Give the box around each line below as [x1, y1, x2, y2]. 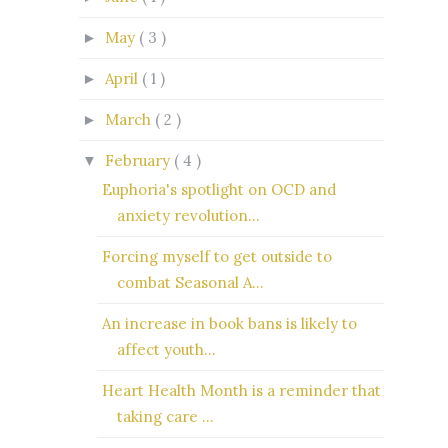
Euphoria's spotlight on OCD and [101, 180, 336, 200]
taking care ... [116, 407, 214, 427]
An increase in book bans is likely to [101, 314, 357, 334]
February [105, 150, 174, 170]
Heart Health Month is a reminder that [101, 381, 381, 401]
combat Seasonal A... [116, 273, 264, 293]
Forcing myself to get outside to [101, 247, 332, 267]
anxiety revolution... [116, 206, 260, 226]
